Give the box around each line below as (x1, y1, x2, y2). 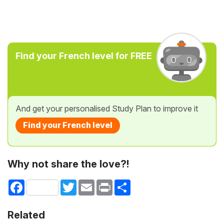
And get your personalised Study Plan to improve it (15, 103, 198, 113)
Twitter (76, 179, 99, 188)
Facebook (24, 179, 58, 188)
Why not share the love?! (7, 158, 129, 170)
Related (7, 209, 45, 221)
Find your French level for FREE (15, 50, 152, 61)
